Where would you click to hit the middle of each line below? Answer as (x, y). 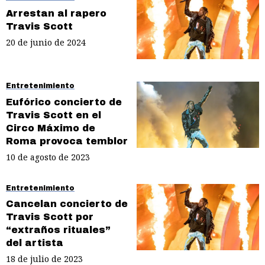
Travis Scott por (50, 217)
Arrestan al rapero (56, 13)
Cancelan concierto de (67, 204)
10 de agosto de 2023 (48, 157)
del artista (35, 243)
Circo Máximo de (51, 128)
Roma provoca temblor (67, 141)
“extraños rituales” (58, 230)
